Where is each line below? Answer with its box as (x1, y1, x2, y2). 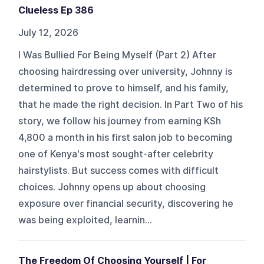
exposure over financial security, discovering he (18, 197, 234, 209)
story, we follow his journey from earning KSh (18, 115, 222, 127)
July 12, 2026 (18, 27, 79, 38)
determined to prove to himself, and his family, (18, 82, 229, 94)
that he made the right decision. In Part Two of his (18, 98, 243, 110)
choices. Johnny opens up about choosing (18, 181, 206, 193)
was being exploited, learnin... (18, 214, 153, 226)
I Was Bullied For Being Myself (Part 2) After (18, 49, 217, 61)
